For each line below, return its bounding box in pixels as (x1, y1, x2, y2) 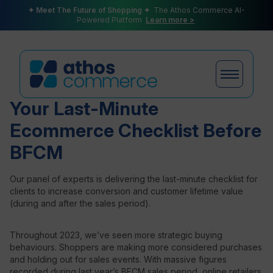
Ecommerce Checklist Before (10, 119, 261, 141)
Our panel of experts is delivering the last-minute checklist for (10, 174, 258, 184)
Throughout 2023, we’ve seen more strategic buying (10, 230, 222, 240)
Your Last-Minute (10, 97, 158, 119)
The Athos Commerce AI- (152, 5, 245, 15)
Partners (29, 239, 92, 260)
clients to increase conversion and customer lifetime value (10, 186, 243, 196)
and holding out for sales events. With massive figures (10, 254, 227, 264)
